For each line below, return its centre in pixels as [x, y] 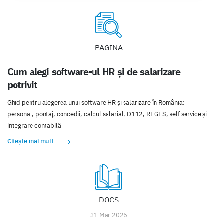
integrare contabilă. [35, 125]
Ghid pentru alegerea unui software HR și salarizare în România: [96, 102]
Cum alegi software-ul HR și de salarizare [94, 71]
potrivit [23, 84]
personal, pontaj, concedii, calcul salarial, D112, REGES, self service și [107, 114]
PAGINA [108, 47]
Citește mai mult [31, 141]
